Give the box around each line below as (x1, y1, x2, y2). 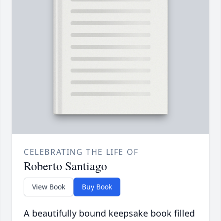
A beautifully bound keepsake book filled (24, 207, 195, 220)
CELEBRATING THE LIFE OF (24, 147, 139, 158)
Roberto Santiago (24, 158, 107, 174)
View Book (32, 182, 65, 192)
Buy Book (82, 182, 112, 192)
